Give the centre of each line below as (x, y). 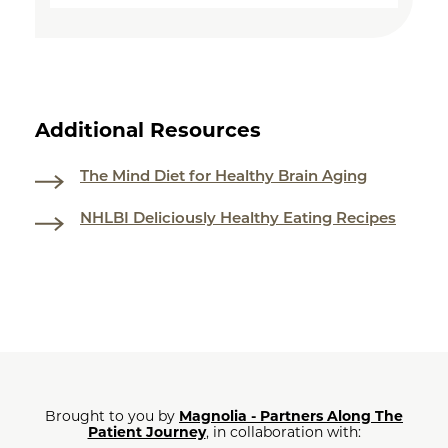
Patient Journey (146, 431)
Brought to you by (112, 415)
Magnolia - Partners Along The (291, 415)
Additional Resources (148, 129)
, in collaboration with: (283, 431)
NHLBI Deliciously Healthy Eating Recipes (238, 217)
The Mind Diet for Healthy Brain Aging (223, 175)
